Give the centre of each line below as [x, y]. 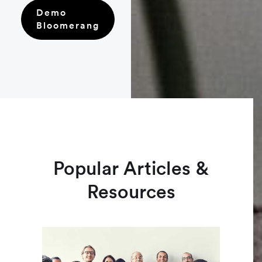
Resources [131, 192]
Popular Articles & [131, 168]
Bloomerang [68, 25]
